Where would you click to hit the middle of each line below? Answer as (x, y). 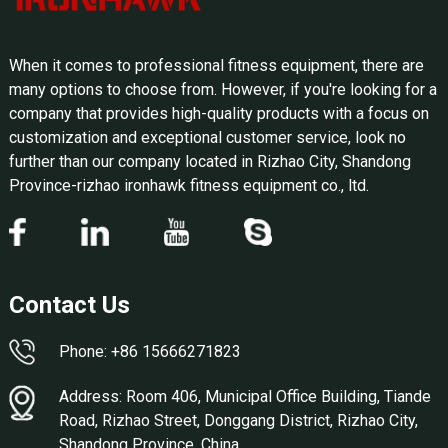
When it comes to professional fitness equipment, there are (216, 65)
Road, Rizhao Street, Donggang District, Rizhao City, (238, 420)
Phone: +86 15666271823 (149, 351)
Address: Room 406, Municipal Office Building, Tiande (244, 396)
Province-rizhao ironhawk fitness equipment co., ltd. (188, 185)
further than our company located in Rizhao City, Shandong (209, 161)
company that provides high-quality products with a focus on (218, 113)
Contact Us (69, 304)
